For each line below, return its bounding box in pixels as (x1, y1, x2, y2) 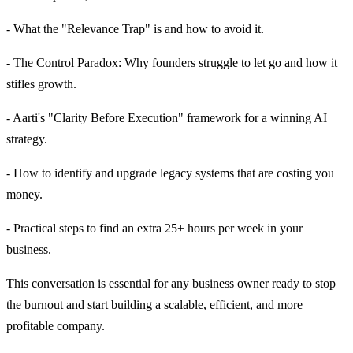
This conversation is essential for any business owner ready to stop (6, 276, 336, 290)
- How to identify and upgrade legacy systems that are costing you (6, 165, 334, 180)
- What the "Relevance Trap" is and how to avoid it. (6, 21, 264, 35)
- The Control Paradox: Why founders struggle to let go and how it (6, 55, 337, 69)
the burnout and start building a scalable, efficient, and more (6, 297, 303, 311)
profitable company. (6, 318, 105, 333)
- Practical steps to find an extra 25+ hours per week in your (6, 221, 303, 235)
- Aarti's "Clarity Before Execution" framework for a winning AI (6, 110, 327, 124)
